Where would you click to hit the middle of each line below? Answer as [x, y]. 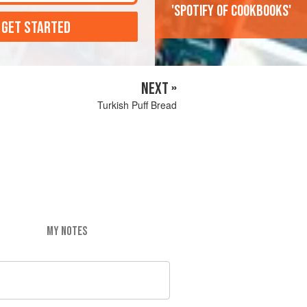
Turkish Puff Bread [137, 105]
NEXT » [159, 89]
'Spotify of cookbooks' [231, 11]
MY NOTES [66, 231]
